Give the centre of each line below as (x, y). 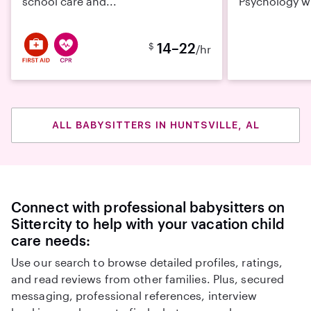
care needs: (51, 240)
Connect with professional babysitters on (148, 207)
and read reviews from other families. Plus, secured (148, 279)
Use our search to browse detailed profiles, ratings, (147, 262)
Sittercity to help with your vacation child (148, 224)
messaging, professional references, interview (134, 295)
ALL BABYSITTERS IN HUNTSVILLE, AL (155, 125)
